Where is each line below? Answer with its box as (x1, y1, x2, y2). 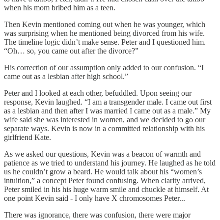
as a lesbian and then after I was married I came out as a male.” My (4, 106, 211, 115)
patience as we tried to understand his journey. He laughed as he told (4, 158, 216, 167)
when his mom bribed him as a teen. (4, 3, 117, 12)
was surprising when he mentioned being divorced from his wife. (4, 28, 205, 37)
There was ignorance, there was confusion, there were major (4, 210, 191, 219)
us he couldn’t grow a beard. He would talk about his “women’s (4, 167, 202, 176)
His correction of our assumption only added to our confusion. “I (4, 63, 204, 72)
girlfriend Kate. (4, 133, 51, 141)
